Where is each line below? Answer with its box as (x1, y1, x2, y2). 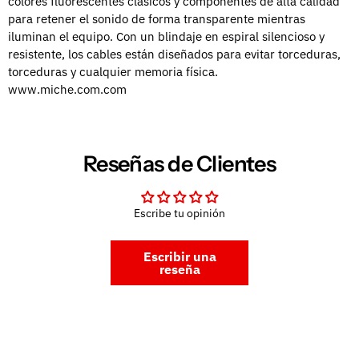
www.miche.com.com (8, 82, 127, 98)
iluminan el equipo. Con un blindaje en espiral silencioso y (8, 29, 325, 45)
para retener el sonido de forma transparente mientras (8, 11, 305, 27)
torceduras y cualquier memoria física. (8, 64, 218, 80)
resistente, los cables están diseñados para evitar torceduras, (8, 46, 341, 63)
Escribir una (143, 248, 216, 264)
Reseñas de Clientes (83, 150, 276, 177)
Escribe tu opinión (134, 205, 225, 220)
